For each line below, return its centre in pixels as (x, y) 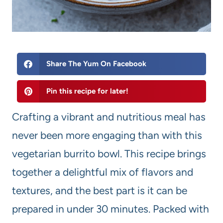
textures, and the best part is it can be (100, 191)
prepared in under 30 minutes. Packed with (111, 209)
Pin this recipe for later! (87, 91)
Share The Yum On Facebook (96, 64)
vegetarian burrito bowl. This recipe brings (109, 154)
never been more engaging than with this (107, 135)
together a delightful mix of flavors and (103, 172)
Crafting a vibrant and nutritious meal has (109, 117)
